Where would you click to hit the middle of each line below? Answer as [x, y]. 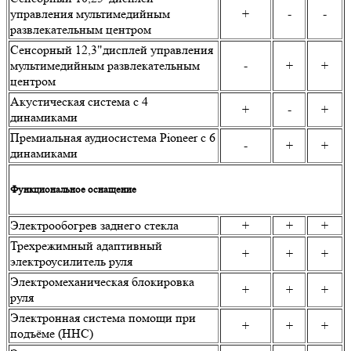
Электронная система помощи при [103, 318]
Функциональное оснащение [73, 190]
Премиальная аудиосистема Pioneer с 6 [113, 138]
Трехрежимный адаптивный [86, 246]
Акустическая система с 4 [79, 102]
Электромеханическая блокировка [102, 282]
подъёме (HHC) [52, 334]
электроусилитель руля [71, 262]
